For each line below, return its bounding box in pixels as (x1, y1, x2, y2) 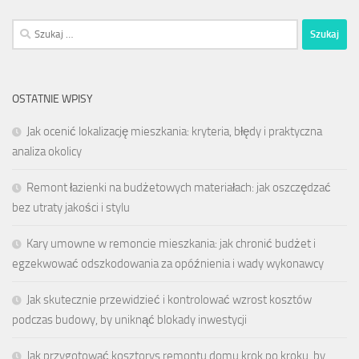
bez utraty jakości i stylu (12, 200, 130, 215)
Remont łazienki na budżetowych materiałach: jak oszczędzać (26, 179, 331, 195)
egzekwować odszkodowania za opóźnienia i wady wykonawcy (12, 256, 324, 271)
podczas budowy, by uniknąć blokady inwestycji (12, 312, 247, 327)
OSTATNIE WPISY (12, 91, 93, 106)
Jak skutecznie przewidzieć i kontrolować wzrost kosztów (26, 292, 312, 307)
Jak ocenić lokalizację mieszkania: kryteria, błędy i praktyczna (26, 123, 322, 139)
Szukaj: (11, 20, 46, 35)
